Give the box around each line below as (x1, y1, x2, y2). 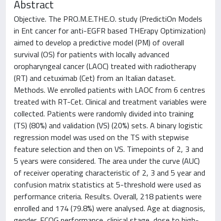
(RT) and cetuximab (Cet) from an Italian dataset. (14, 72, 176, 84)
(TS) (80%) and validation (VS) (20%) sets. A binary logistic (14, 119, 203, 131)
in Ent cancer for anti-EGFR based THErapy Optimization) (14, 25, 206, 37)
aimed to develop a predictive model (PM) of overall (14, 37, 184, 48)
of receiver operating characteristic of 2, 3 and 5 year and (14, 167, 205, 179)
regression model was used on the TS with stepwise (14, 131, 189, 143)
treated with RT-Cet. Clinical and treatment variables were (14, 96, 207, 108)
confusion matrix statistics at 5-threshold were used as (14, 179, 201, 190)
